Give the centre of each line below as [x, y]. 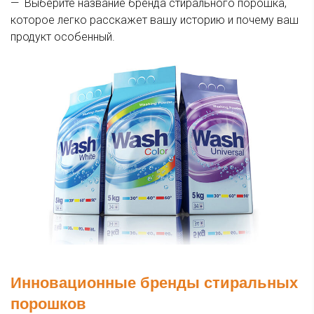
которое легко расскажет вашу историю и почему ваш [155, 20]
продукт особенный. [63, 37]
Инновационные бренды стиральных [154, 283]
